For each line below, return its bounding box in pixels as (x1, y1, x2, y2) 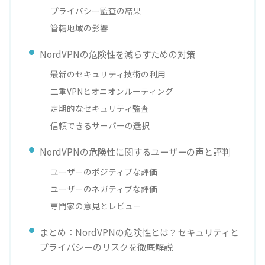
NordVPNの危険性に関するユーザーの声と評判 (40, 144, 231, 158)
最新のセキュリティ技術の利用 (50, 67, 166, 80)
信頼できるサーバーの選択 (50, 119, 150, 131)
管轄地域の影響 (50, 21, 109, 34)
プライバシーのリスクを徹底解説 (40, 240, 173, 253)
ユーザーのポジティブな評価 (50, 165, 158, 177)
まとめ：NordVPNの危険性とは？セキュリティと (40, 225, 239, 238)
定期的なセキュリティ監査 (50, 102, 150, 114)
